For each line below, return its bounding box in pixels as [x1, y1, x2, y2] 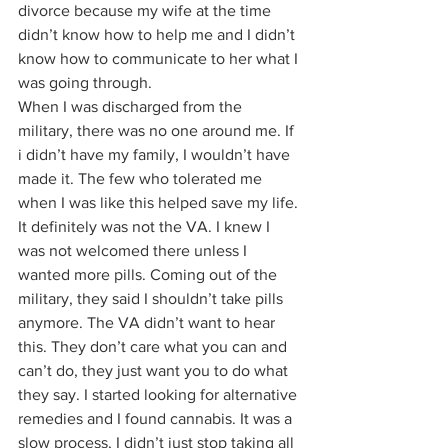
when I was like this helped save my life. [18, 193, 302, 211]
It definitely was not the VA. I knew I [18, 217, 274, 235]
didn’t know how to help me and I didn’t [18, 25, 299, 43]
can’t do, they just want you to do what [18, 361, 292, 379]
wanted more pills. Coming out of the [18, 265, 281, 283]
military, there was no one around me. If [18, 121, 298, 139]
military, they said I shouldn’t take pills [18, 289, 287, 307]
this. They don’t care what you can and [18, 337, 291, 355]
